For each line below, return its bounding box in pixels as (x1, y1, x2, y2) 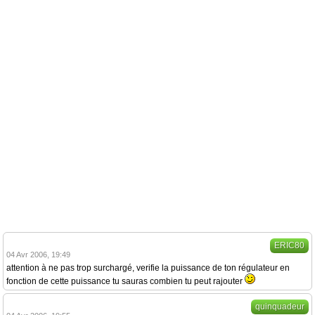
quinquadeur (255, 302, 304, 311)
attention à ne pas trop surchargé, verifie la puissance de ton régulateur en (6, 263, 290, 273)
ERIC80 (274, 240, 304, 250)
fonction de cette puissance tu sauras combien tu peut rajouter (6, 276, 245, 286)
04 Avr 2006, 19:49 (6, 250, 70, 259)
